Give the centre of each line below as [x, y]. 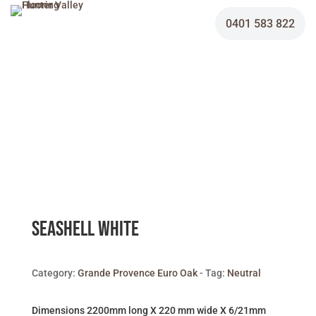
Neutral [244, 273]
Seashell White [85, 229]
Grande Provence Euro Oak [137, 273]
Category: [54, 273]
